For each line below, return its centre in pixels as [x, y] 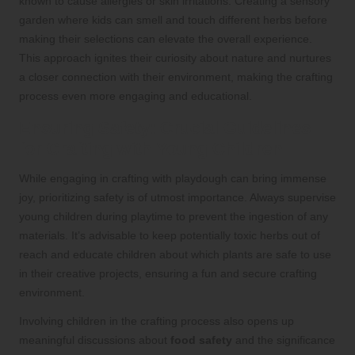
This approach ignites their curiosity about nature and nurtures [175, 57]
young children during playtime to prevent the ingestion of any [174, 216]
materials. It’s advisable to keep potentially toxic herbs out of [170, 235]
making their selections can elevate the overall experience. [166, 38]
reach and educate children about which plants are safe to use [175, 254]
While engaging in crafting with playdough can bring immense [173, 178]
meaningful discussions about [95, 340]
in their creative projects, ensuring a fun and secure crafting [168, 273]
